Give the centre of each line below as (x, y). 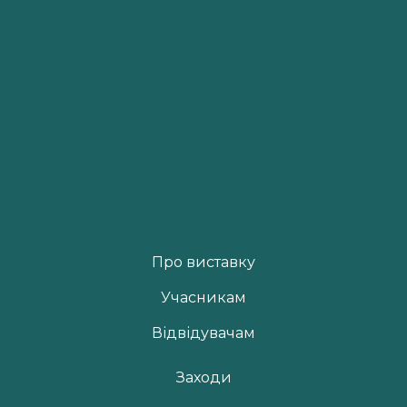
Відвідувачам (203, 333)
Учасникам (203, 298)
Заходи (203, 378)
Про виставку (203, 263)
